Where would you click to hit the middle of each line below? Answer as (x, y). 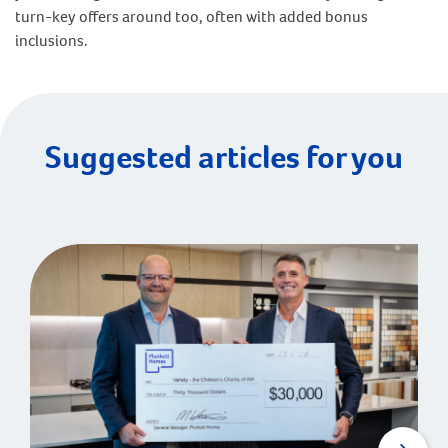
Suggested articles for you (224, 157)
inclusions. (51, 40)
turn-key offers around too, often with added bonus (191, 16)
